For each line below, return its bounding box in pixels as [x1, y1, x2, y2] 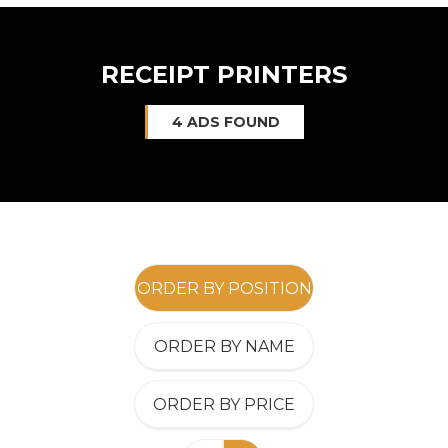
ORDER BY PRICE [153, 395, 295, 414]
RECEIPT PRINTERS [101, 60, 347, 89]
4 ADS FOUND [171, 113, 280, 131]
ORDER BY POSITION [136, 279, 312, 298]
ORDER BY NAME [153, 337, 295, 356]
